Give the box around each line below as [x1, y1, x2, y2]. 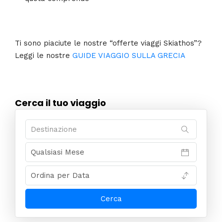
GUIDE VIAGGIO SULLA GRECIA [72, 51, 185, 60]
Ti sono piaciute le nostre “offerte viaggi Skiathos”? [15, 39, 202, 48]
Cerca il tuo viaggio [15, 96, 106, 109]
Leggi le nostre [15, 51, 72, 60]
